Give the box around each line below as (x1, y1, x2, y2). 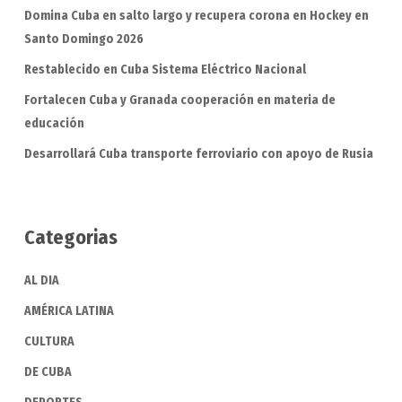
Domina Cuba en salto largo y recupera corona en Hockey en (23, 8, 369, 24)
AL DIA (23, 273, 59, 289)
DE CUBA (23, 364, 72, 380)
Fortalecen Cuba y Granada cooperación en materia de (23, 92, 336, 109)
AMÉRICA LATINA (23, 303, 114, 319)
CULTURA (23, 334, 74, 350)
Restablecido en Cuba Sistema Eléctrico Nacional (23, 62, 306, 78)
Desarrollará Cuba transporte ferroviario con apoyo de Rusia (23, 146, 373, 162)
